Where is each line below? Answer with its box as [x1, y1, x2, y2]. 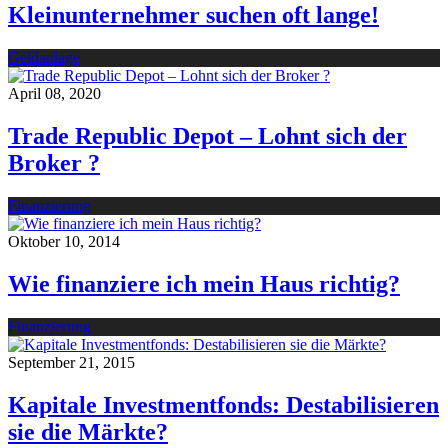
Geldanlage [8, 49, 80, 67]
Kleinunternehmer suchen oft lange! [8, 2, 379, 29]
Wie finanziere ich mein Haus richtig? [8, 270, 400, 297]
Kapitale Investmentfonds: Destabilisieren [8, 391, 439, 418]
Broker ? [8, 150, 100, 177]
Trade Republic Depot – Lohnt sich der [8, 123, 407, 150]
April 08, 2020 [8, 85, 101, 103]
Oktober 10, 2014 [8, 233, 120, 251]
